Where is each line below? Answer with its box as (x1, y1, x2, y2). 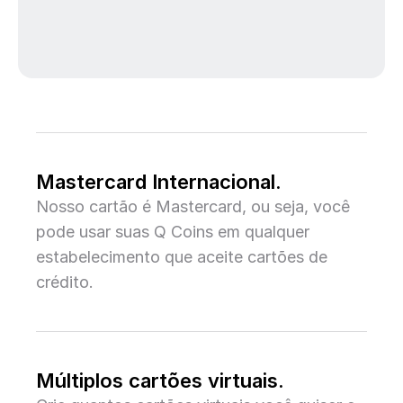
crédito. (36, 273, 94, 291)
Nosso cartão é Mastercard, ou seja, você (36, 197, 350, 216)
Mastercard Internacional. (36, 170, 282, 193)
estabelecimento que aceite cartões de (36, 247, 327, 266)
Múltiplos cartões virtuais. (36, 369, 284, 392)
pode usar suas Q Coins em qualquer (36, 222, 309, 241)
